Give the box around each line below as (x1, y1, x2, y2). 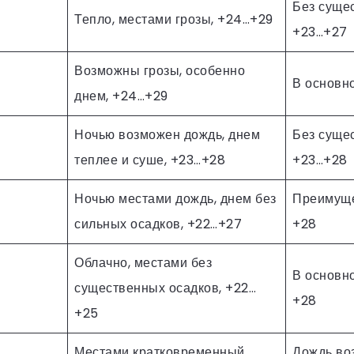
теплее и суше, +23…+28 (74, 150, 225, 169)
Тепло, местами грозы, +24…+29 (74, 9, 273, 28)
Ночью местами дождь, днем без (74, 189, 277, 208)
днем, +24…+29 (74, 86, 168, 105)
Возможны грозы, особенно (74, 61, 245, 80)
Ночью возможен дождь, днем (74, 125, 260, 144)
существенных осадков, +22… (74, 278, 256, 297)
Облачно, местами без (74, 253, 212, 272)
